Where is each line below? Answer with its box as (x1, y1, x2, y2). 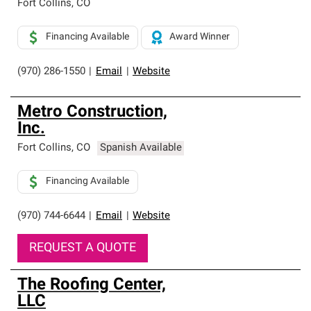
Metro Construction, (17, 104, 167, 121)
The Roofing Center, (17, 277, 166, 294)
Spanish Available (99, 143, 182, 153)
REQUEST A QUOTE (29, 242, 136, 255)
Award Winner (169, 32, 230, 42)
